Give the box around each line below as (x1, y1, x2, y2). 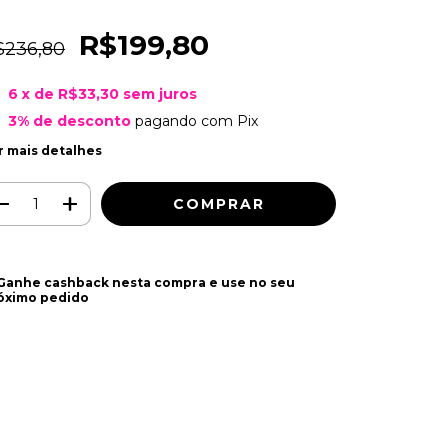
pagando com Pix (130, 111, 258, 130)
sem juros (122, 85, 197, 104)
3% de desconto (7, 111, 131, 130)
